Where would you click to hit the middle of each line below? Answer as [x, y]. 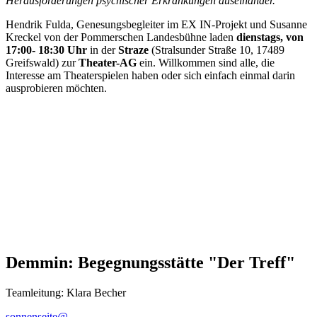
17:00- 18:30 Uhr [46, 50]
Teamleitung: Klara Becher [66, 292]
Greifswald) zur [42, 63]
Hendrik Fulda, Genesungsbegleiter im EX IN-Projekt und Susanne [156, 25]
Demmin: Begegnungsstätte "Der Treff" [150, 263]
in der [103, 50]
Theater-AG [108, 63]
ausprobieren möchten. [56, 88]
